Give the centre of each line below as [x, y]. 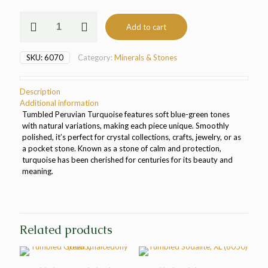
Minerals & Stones [146, 57]
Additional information [59, 103]
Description [40, 92]
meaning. [37, 171]
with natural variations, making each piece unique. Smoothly [125, 126]
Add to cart [146, 27]
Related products [66, 230]
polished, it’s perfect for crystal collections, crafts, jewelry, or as [131, 137]
